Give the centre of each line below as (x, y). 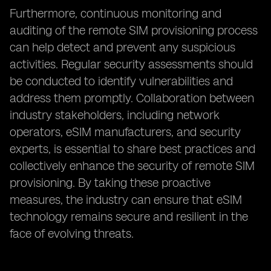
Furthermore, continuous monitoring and (116, 13)
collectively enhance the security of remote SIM (132, 166)
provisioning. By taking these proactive (110, 183)
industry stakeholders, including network (115, 115)
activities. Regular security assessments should (131, 64)
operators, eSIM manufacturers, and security (125, 132)
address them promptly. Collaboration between (132, 98)
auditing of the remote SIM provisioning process (134, 30)
